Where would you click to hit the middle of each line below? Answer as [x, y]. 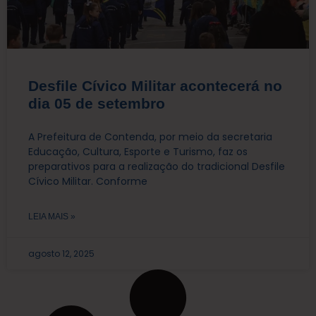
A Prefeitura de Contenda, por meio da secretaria [150, 137]
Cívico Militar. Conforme [88, 181]
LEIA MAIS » [52, 217]
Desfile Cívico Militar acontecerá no [155, 86]
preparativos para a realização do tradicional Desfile [157, 166]
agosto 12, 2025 [61, 254]
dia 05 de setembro [97, 103]
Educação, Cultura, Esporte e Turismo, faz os [138, 152]
